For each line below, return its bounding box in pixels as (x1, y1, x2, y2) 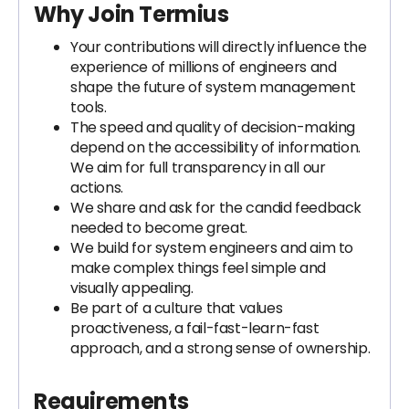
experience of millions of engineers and (70, 57, 337, 78)
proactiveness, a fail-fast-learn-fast (70, 318, 320, 339)
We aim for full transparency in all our (70, 157, 326, 178)
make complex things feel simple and (70, 257, 327, 278)
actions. (70, 177, 123, 198)
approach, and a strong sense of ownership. (70, 338, 371, 359)
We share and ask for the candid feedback (70, 197, 362, 218)
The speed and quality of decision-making (70, 117, 356, 138)
